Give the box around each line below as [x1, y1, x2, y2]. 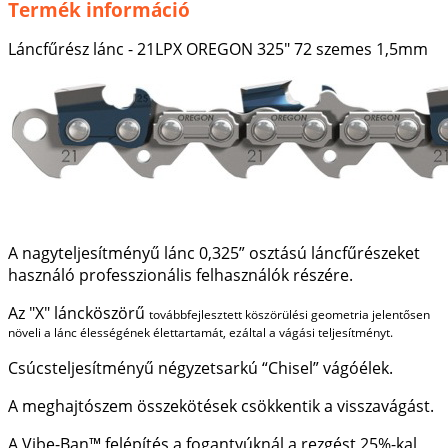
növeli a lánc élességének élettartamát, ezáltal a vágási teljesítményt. [8, 324, 393, 342]
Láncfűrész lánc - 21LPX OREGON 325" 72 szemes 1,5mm [8, 38, 428, 61]
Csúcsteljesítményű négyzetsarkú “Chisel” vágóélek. [8, 357, 393, 380]
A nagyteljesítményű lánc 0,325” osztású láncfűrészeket [8, 242, 420, 265]
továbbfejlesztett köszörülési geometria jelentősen [149, 306, 430, 324]
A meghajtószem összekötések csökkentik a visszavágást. [8, 395, 434, 418]
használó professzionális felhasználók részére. [8, 264, 353, 287]
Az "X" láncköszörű [8, 302, 149, 325]
